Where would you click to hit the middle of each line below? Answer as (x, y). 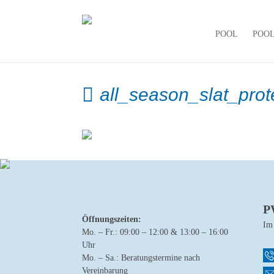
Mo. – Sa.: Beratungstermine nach (141, 257)
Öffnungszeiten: (112, 219)
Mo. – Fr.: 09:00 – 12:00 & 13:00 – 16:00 (155, 232)
